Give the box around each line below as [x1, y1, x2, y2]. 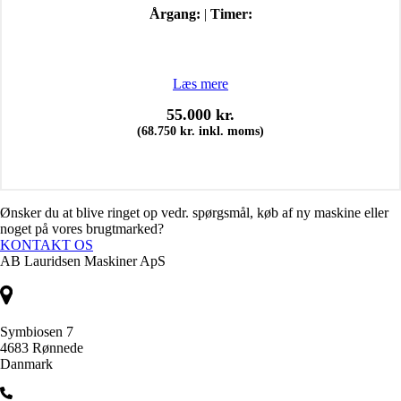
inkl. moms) [195, 124, 264, 138]
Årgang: [149, 5, 200, 21]
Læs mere [173, 75, 228, 91]
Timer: [209, 5, 252, 21]
